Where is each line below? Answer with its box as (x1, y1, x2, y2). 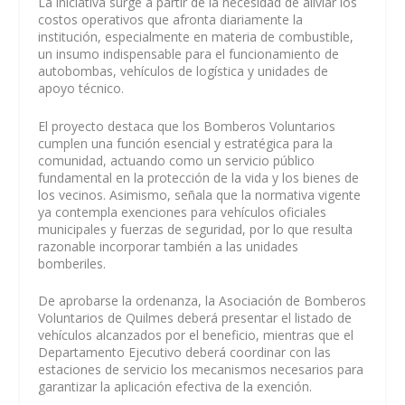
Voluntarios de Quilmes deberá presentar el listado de (38, 309, 353, 327)
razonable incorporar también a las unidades (38, 237, 299, 255)
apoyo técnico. (38, 80, 125, 98)
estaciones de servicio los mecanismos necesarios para (38, 361, 364, 379)
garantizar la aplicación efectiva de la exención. (38, 378, 313, 396)
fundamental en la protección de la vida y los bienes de (38, 168, 360, 186)
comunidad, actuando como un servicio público (38, 151, 316, 169)
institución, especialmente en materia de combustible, (38, 28, 354, 46)
